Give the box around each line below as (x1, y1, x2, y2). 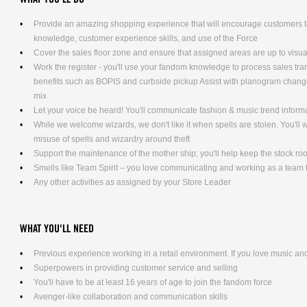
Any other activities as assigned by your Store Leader (34, 177, 231, 187)
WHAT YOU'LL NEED (20, 224, 94, 234)
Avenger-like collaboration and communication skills (34, 292, 228, 302)
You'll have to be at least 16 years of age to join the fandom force (34, 278, 272, 287)
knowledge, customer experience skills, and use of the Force (34, 34, 258, 43)
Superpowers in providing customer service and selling (34, 263, 238, 273)
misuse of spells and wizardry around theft (34, 134, 191, 144)
